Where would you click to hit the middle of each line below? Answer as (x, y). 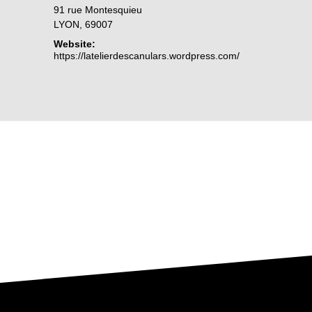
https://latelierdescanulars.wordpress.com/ (147, 56)
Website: (75, 44)
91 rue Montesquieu (98, 10)
